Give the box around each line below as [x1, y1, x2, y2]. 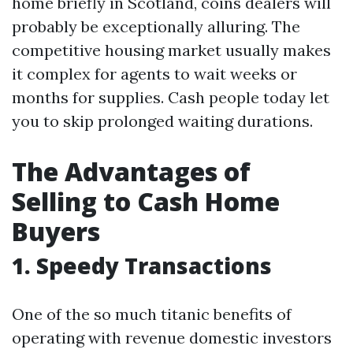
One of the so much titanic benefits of [12, 304, 292, 324]
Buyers [12, 214, 100, 248]
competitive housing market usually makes [12, 40, 331, 60]
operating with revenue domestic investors [12, 328, 332, 347]
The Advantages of [12, 154, 251, 188]
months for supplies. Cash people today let [12, 87, 329, 107]
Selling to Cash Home [12, 184, 280, 218]
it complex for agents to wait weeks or [12, 64, 297, 84]
